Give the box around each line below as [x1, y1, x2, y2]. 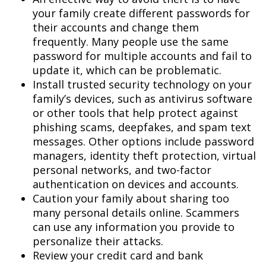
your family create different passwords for [33, 5, 250, 20]
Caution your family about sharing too [33, 191, 229, 205]
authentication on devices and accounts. [33, 176, 239, 191]
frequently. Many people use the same [33, 34, 229, 49]
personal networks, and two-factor [33, 162, 211, 177]
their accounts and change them [33, 20, 199, 34]
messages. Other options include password [33, 134, 254, 148]
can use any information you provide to [33, 219, 235, 234]
